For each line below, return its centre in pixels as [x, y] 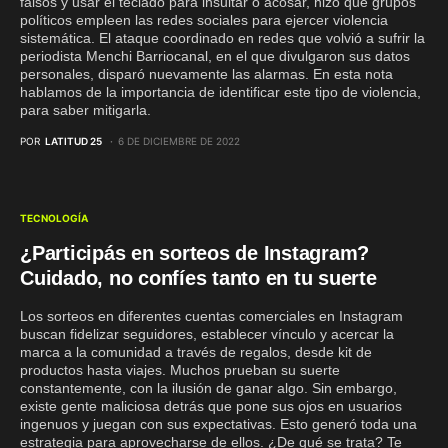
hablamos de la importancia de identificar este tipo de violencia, [220, 92]
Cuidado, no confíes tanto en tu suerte [198, 278]
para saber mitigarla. [85, 110]
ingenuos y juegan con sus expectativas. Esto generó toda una [218, 424]
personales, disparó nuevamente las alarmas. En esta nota [206, 74]
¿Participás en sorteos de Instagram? [194, 253]
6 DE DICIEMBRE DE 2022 [179, 141]
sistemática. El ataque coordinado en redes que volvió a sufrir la [222, 38]
